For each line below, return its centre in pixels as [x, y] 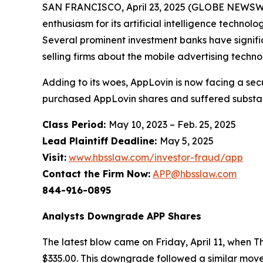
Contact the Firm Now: [96, 173]
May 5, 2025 [187, 141]
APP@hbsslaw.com [195, 173]
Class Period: [75, 124]
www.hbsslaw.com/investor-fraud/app [156, 157]
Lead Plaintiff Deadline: [101, 141]
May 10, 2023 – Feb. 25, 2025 [172, 124]
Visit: [54, 157]
